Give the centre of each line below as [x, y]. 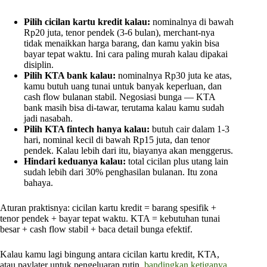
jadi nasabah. [48, 119]
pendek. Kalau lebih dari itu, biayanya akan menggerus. [128, 151]
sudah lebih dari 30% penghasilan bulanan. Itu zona [121, 172]
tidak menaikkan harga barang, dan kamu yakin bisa [122, 44]
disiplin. [39, 65]
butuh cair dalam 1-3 [190, 129]
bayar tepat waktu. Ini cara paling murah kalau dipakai [126, 54]
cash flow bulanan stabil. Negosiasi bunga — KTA [119, 97]
